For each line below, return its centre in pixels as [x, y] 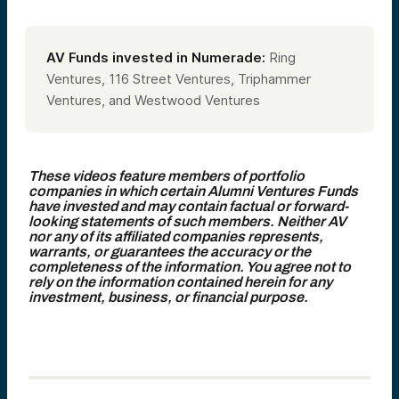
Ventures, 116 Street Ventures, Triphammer [179, 78]
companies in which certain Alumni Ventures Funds [193, 191]
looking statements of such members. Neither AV [187, 221]
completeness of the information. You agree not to [190, 266]
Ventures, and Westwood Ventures [153, 100]
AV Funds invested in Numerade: [156, 57]
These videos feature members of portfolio [167, 175]
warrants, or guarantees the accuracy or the [170, 251]
